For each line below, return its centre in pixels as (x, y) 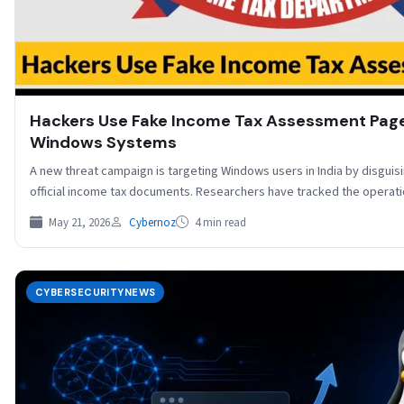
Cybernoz (152, 222)
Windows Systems (103, 142)
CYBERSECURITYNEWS (96, 292)
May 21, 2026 (78, 222)
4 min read (219, 222)
